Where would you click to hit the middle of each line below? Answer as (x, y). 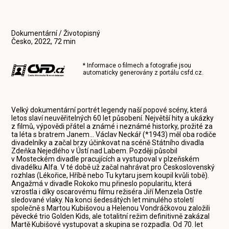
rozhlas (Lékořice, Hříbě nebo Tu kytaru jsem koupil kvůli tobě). (110, 175)
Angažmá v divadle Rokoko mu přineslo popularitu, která (102, 184)
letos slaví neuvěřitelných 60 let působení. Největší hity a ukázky (113, 118)
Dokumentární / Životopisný (56, 33)
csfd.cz (191, 73)
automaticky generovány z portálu (132, 73)
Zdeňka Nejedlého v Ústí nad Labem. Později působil (95, 151)
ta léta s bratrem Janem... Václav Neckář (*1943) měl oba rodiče (114, 134)
